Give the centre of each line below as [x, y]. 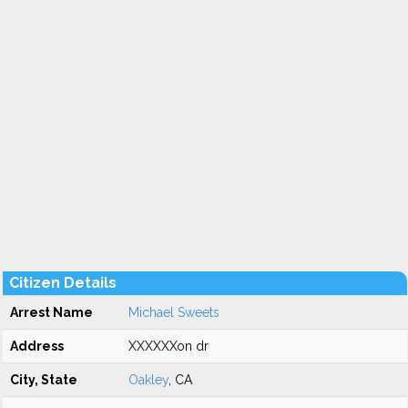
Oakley [148, 380]
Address [37, 346]
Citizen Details [63, 283]
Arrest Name [51, 312]
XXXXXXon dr [168, 346]
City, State [44, 380]
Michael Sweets [174, 312]
